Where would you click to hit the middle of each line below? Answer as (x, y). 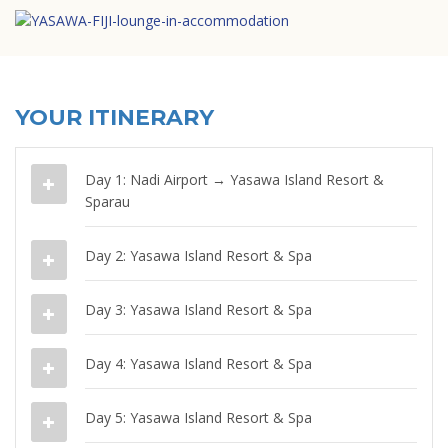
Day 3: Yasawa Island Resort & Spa (198, 309)
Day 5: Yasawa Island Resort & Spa (198, 417)
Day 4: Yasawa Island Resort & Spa (198, 363)
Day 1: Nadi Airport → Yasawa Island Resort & (234, 179)
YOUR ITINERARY (114, 117)
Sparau (107, 201)
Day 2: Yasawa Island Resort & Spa (198, 255)
